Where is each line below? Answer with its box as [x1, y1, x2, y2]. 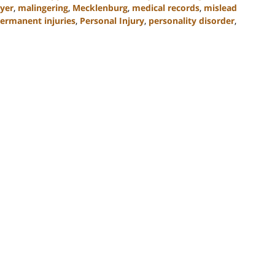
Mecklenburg [72, 1, 128, 14]
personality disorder [149, 14, 234, 26]
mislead [204, 1, 237, 14]
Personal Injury [80, 14, 144, 26]
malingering [18, 1, 68, 14]
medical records [132, 1, 199, 14]
